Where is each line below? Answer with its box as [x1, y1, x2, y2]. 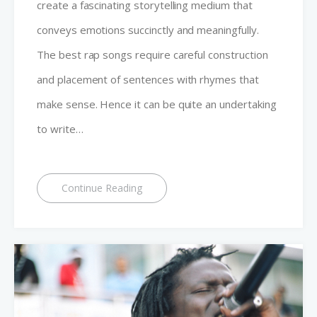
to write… [37, 122, 83, 137]
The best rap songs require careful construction [37, 47, 268, 62]
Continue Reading [62, 181, 142, 195]
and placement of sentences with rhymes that [37, 72, 259, 87]
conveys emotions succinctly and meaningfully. [37, 23, 259, 38]
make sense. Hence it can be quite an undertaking [37, 97, 277, 112]
